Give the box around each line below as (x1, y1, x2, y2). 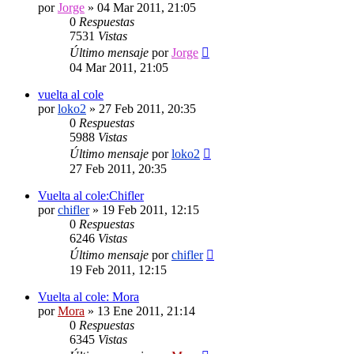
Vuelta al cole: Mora (38, 289, 139, 303)
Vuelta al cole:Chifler (38, 188, 144, 202)
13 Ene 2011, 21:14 (97, 303, 195, 318)
